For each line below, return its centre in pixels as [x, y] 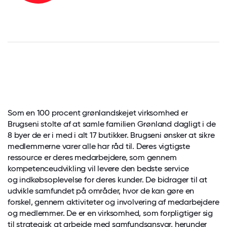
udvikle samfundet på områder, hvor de [80, 191]
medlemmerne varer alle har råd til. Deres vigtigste [99, 146]
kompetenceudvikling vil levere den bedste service [99, 168]
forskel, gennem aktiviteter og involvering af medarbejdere [113, 202]
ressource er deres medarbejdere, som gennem [92, 157]
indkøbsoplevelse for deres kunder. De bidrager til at [113, 180]
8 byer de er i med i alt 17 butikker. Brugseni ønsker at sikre [111, 135]
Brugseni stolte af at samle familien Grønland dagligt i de [112, 124]
